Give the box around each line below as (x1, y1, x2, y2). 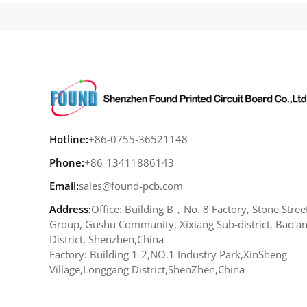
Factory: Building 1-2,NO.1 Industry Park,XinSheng (49, 247, 287, 261)
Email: (49, 178, 79, 193)
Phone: (49, 155, 84, 169)
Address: (49, 201, 91, 216)
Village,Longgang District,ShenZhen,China (49, 262, 245, 276)
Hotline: (49, 132, 88, 146)
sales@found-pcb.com (79, 178, 183, 193)
